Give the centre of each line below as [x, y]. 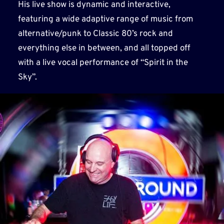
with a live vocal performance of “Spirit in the [103, 63]
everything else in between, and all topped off [104, 48]
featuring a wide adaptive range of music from [105, 19]
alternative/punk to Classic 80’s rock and [95, 34]
